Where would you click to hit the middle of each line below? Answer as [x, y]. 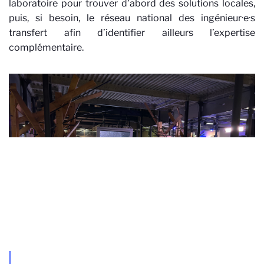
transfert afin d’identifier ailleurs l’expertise [132, 33]
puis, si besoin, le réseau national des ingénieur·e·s [132, 18]
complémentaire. [46, 47]
